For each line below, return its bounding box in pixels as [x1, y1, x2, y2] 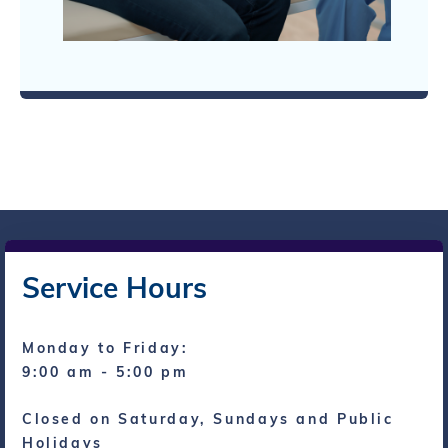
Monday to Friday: [21, 338, 189, 357]
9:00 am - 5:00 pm [21, 362, 189, 381]
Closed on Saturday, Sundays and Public [21, 410, 394, 429]
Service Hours [21, 269, 207, 305]
